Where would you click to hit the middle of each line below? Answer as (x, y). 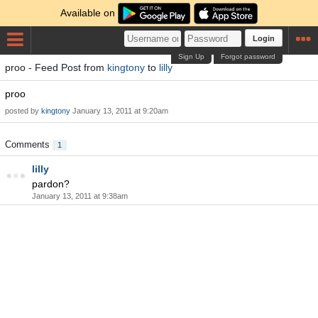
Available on (89, 13)
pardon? (51, 184)
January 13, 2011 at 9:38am (80, 196)
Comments (29, 144)
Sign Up (192, 56)
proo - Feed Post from (56, 67)
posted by (23, 111)
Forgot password (248, 56)
